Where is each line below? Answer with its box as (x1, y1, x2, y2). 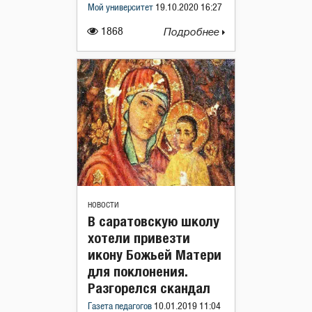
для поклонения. (88, 263, 187, 279)
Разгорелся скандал (88, 279, 210, 296)
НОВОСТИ (88, 201, 119, 209)
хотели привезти (88, 229, 190, 246)
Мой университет (88, 3, 155, 13)
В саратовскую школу (88, 212, 219, 229)
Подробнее (164, 26, 222, 38)
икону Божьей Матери (88, 246, 221, 263)
